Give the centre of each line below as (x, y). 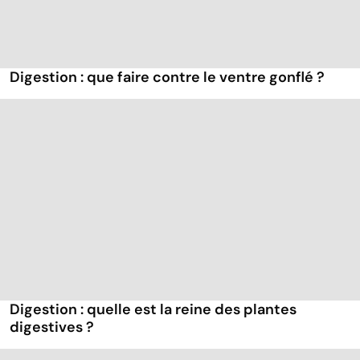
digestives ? (52, 327)
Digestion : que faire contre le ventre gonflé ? (167, 77)
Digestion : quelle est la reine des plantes (153, 309)
